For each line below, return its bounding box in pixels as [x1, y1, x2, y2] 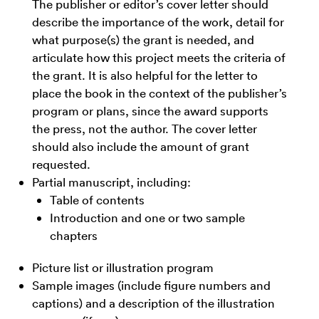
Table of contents [50, 192, 145, 207]
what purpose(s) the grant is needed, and [32, 31, 254, 47]
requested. [32, 156, 90, 172]
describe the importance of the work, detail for [32, 14, 284, 29]
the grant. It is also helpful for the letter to [32, 67, 258, 83]
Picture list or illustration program [32, 259, 214, 275]
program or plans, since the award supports [32, 103, 268, 118]
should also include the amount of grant [32, 138, 249, 154]
